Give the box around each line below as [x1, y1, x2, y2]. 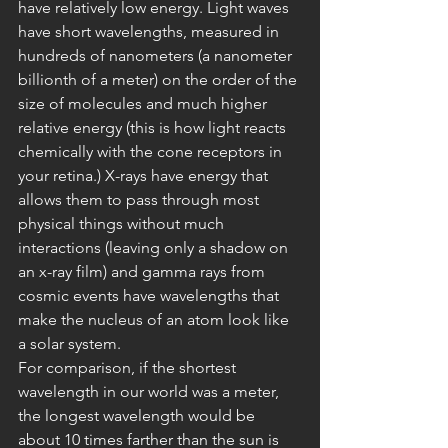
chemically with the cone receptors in [18, 142, 286, 161]
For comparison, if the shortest [18, 358, 240, 377]
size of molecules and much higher [18, 94, 271, 113]
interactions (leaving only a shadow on [18, 238, 292, 257]
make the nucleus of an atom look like [18, 310, 293, 329]
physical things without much [18, 214, 228, 233]
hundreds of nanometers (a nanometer [18, 46, 296, 65]
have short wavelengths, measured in [18, 22, 283, 41]
